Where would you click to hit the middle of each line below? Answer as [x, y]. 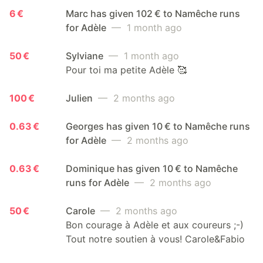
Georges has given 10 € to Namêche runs [158, 127]
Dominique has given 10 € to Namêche [152, 169]
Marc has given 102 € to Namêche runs [153, 14]
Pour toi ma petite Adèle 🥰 [126, 70]
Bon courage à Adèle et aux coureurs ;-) [155, 225]
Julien [80, 98]
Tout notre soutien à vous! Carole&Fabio [155, 239]
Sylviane [86, 56]
